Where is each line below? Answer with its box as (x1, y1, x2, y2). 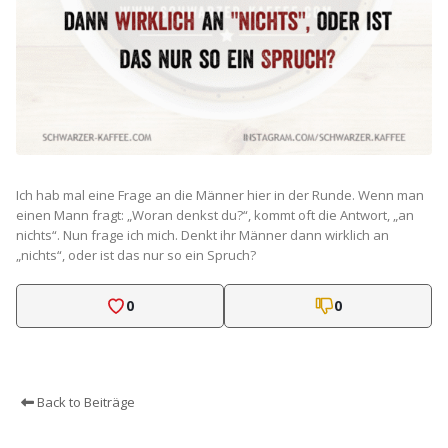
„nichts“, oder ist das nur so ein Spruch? (16, 246, 256, 264)
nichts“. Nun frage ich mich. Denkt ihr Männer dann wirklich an (16, 226, 389, 244)
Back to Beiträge (34, 393, 135, 412)
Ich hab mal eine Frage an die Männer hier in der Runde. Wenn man (16, 186, 424, 204)
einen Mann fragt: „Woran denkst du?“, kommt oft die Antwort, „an (16, 206, 414, 224)
